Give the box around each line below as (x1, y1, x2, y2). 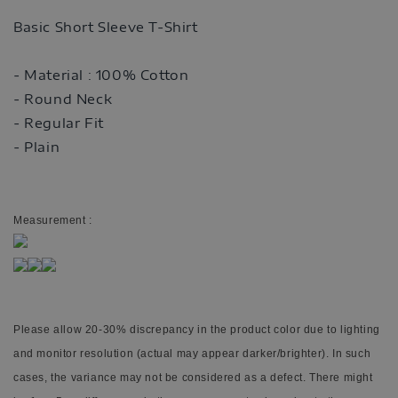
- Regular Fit (13, 114, 104, 131)
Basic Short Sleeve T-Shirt (13, 18, 198, 35)
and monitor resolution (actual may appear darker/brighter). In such (13, 346, 371, 360)
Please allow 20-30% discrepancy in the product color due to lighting (13, 322, 380, 336)
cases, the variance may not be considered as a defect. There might (13, 370, 373, 384)
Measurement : (13, 213, 92, 227)
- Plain (13, 138, 60, 155)
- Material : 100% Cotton (13, 66, 189, 83)
